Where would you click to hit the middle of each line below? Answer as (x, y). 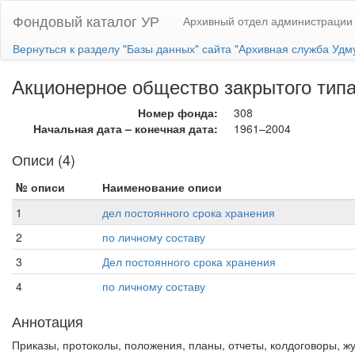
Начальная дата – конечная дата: (126, 128)
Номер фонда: (178, 113)
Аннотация (48, 321)
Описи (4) (44, 159)
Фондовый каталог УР (86, 21)
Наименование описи (162, 187)
